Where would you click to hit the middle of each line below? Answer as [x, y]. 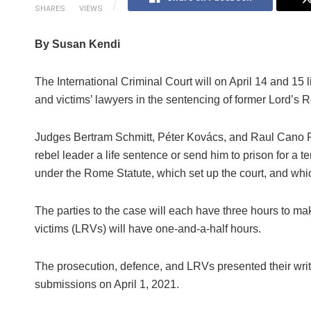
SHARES [50, 9]
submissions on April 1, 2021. [107, 285]
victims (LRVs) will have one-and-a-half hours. [148, 229]
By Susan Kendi [77, 44]
